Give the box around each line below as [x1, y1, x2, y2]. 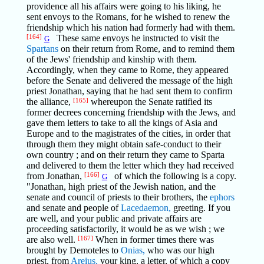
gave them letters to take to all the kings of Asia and [26, 118, 217, 128]
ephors [209, 192, 235, 202]
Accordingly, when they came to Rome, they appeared [26, 65, 229, 75]
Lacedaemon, [120, 203, 171, 213]
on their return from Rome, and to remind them [58, 44, 235, 54]
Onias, [120, 245, 145, 255]
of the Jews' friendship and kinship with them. [26, 54, 197, 64]
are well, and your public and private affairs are [26, 213, 202, 223]
